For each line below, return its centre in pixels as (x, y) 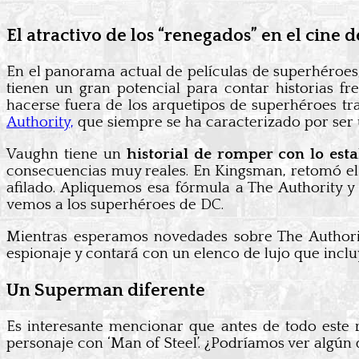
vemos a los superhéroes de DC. (115, 205)
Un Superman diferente (106, 290)
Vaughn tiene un (67, 155)
